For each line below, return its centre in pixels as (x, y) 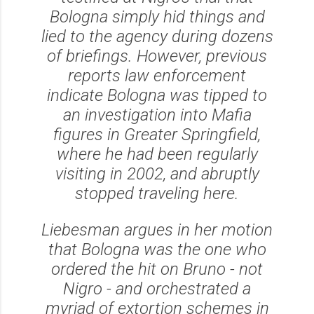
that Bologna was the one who (157, 249)
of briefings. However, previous (157, 56)
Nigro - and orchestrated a (157, 288)
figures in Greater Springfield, (157, 134)
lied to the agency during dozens (157, 36)
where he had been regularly (157, 154)
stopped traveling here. (157, 193)
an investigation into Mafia (157, 115)
